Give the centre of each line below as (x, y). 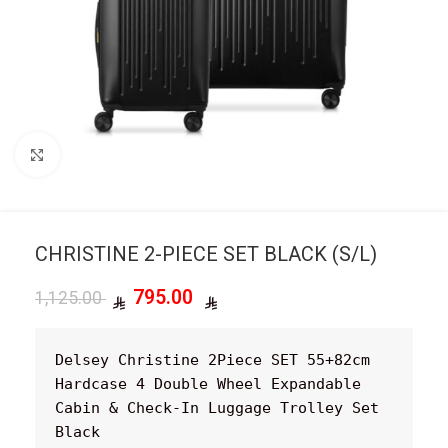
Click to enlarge (110, 154)
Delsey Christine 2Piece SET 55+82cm (212, 360)
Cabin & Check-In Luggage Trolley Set (217, 408)
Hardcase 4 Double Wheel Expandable (208, 384)
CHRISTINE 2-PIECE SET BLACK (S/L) (206, 254)
